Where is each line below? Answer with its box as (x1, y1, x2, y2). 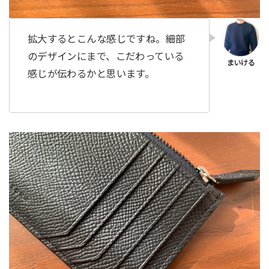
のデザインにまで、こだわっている (27, 51, 184, 62)
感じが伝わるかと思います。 (27, 68, 155, 80)
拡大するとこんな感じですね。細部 (27, 34, 186, 45)
